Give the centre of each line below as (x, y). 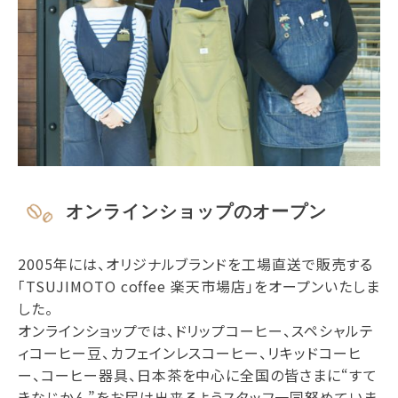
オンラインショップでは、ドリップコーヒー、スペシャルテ (196, 331)
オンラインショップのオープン (196, 212)
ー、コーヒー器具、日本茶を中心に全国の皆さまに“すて (198, 375)
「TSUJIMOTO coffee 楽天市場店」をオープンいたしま (199, 287)
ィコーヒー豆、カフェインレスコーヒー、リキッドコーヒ (190, 353)
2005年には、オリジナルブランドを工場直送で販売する (195, 264)
